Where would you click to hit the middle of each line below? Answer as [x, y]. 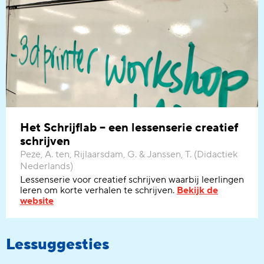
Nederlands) [47, 166]
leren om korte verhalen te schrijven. [98, 190]
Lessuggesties [57, 245]
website [37, 201]
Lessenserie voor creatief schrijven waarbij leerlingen [132, 180]
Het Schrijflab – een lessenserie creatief [129, 128]
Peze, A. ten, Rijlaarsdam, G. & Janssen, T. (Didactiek [129, 154]
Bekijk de [197, 190]
